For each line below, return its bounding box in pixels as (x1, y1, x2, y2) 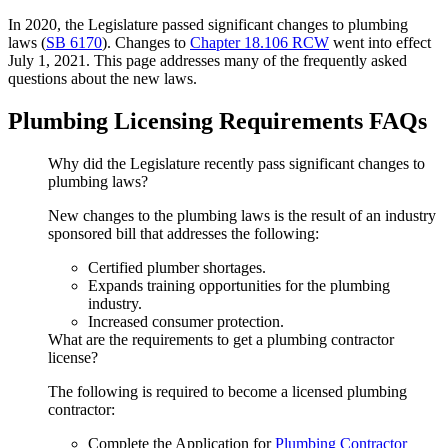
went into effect (329, 34, 431, 51)
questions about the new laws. (8, 70, 197, 87)
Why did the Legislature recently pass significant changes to (48, 154, 425, 172)
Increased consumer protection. (88, 312, 284, 330)
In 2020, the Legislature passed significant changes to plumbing (8, 16, 408, 33)
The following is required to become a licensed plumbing (48, 382, 407, 400)
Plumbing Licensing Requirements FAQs (8, 107, 427, 134)
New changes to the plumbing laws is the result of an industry (48, 206, 436, 224)
